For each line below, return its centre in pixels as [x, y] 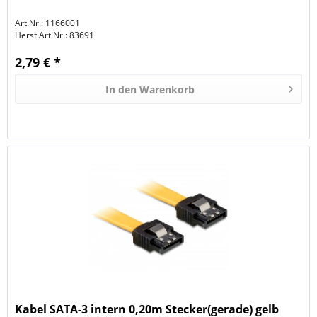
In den [121, 90]
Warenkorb [167, 90]
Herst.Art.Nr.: [41, 35]
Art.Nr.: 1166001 [48, 23]
